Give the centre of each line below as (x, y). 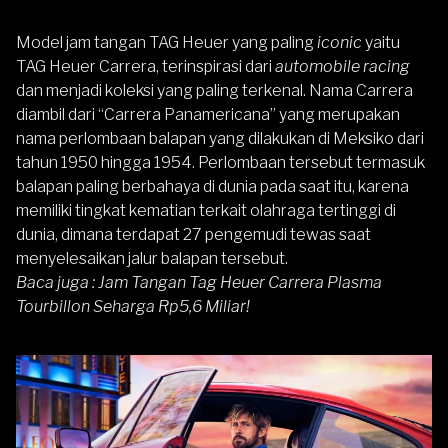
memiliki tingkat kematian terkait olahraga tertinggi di (206, 210)
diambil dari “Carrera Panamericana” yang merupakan (208, 114)
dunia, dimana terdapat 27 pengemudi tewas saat (193, 234)
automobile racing (341, 66)
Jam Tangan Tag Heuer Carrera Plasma (240, 282)
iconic (339, 42)
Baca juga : (57, 282)
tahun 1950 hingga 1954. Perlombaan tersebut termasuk (220, 162)
